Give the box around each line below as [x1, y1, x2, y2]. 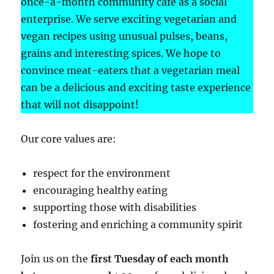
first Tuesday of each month [91, 252, 229, 265]
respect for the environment [33, 166, 171, 179]
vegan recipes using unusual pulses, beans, [21, 29, 228, 42]
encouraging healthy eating [33, 183, 168, 196]
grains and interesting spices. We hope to [21, 46, 221, 59]
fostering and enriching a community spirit [33, 218, 243, 231]
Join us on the [21, 252, 91, 265]
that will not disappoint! [21, 98, 139, 111]
